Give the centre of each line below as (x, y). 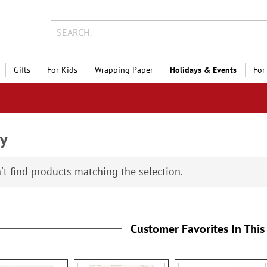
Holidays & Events (203, 70)
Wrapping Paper (124, 70)
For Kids (63, 70)
